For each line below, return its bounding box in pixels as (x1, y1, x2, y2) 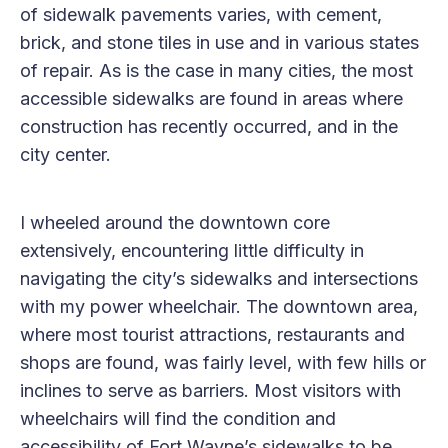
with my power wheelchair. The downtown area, (20, 295, 418, 317)
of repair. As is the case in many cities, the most (20, 59, 413, 81)
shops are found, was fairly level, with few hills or (20, 351, 426, 373)
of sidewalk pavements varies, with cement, (20, 3, 382, 25)
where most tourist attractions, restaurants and (20, 323, 405, 345)
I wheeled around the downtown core (20, 211, 330, 233)
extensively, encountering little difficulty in (20, 239, 364, 261)
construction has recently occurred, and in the (20, 115, 398, 137)
